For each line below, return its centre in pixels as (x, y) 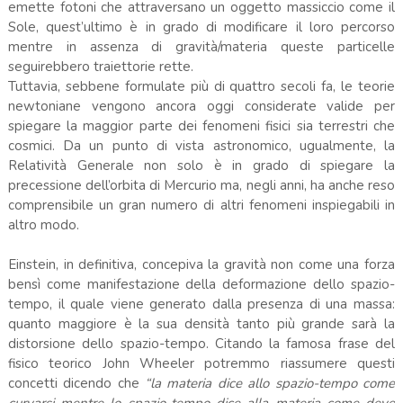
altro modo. (43, 224)
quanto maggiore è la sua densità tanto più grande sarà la (201, 323)
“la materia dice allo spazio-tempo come (270, 383)
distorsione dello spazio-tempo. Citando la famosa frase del (201, 343)
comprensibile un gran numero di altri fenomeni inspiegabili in (201, 205)
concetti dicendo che (76, 383)
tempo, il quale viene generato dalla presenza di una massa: (201, 304)
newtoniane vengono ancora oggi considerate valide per (201, 106)
